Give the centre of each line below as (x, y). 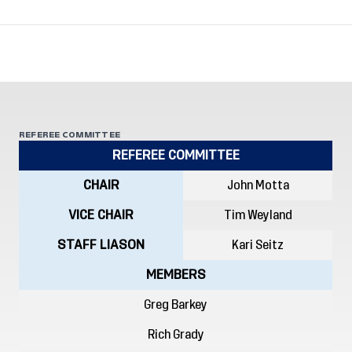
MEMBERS (176, 275)
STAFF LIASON (101, 245)
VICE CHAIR (101, 215)
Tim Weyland (258, 215)
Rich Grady (176, 335)
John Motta (258, 185)
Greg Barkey (176, 305)
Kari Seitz (258, 245)
